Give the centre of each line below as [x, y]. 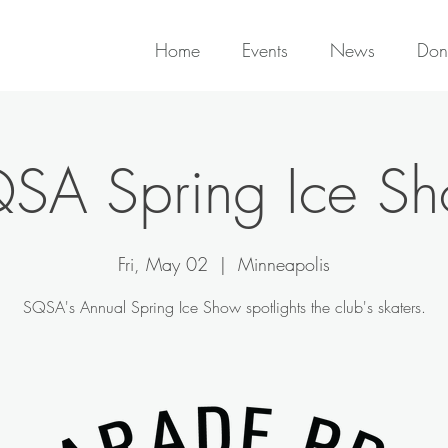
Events [265, 50]
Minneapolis [284, 264]
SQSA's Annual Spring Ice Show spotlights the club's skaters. [224, 307]
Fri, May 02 [163, 264]
